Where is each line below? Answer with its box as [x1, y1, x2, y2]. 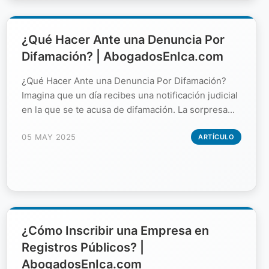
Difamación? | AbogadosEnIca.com [22, 49, 223, 64]
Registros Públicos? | [22, 240, 144, 255]
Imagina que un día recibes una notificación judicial [22, 89, 238, 101]
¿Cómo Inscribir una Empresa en [22, 223, 209, 238]
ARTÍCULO [198, 132, 234, 141]
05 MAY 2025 [22, 131, 76, 142]
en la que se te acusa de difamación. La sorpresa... [22, 103, 235, 115]
